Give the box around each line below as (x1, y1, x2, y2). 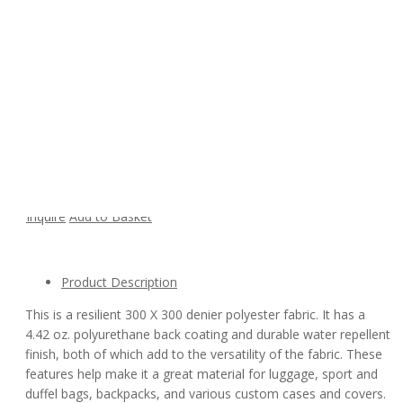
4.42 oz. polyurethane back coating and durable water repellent (25, 325, 390, 343)
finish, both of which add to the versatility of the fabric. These (25, 345, 382, 363)
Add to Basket (69, 207, 152, 225)
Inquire (26, 207, 66, 225)
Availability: (26, 150, 89, 168)
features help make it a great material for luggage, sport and (25, 364, 378, 382)
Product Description (61, 273, 177, 291)
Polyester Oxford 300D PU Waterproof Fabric (25, 35, 381, 58)
